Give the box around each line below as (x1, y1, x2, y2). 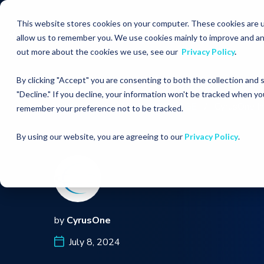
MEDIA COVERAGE (113, 100, 197, 113)
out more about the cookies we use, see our (16, 47, 181, 57)
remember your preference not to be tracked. (16, 103, 183, 113)
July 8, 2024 (64, 236, 120, 249)
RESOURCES (38, 100, 95, 113)
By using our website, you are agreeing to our (16, 131, 184, 141)
